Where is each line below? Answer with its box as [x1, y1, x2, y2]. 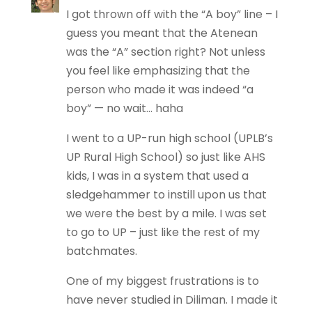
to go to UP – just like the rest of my [65, 224, 260, 240]
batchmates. [65, 243, 137, 259]
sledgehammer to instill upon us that [65, 187, 267, 203]
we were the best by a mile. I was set [65, 205, 267, 221]
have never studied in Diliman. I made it [65, 292, 278, 308]
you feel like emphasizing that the [65, 63, 250, 79]
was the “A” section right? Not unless [65, 44, 265, 60]
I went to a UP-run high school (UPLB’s [65, 130, 273, 146]
